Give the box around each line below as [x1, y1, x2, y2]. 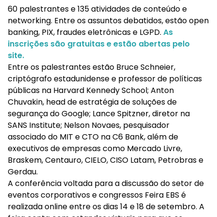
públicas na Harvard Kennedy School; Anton [8, 85, 174, 96]
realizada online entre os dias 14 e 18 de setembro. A [8, 201, 204, 213]
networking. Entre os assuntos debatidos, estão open [8, 15, 209, 27]
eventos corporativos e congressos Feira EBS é [8, 189, 186, 201]
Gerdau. [8, 166, 38, 178]
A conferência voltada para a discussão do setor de [8, 178, 204, 189]
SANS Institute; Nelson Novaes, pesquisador [8, 120, 170, 131]
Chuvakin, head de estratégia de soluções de [8, 96, 177, 108]
